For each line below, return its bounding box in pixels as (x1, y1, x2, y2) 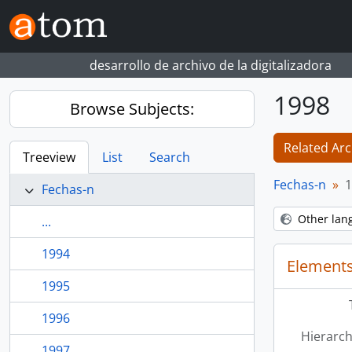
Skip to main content (6, 4, 115, 19)
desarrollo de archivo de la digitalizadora (90, 57, 332, 74)
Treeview (23, 148, 75, 166)
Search (149, 148, 190, 166)
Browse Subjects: (70, 98, 194, 119)
